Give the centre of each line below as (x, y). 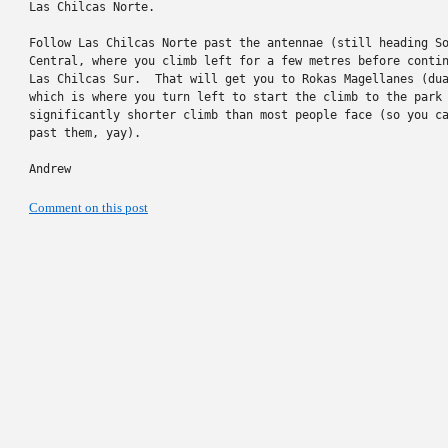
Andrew (50, 169)
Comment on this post (88, 207)
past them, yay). (85, 133)
